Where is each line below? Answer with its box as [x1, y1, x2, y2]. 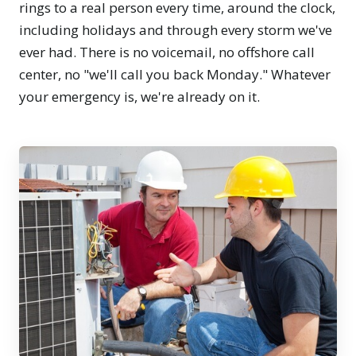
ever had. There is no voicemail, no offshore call [19, 43, 315, 62]
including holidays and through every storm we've [19, 21, 332, 40]
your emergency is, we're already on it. [19, 87, 260, 106]
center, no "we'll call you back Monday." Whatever [19, 65, 331, 84]
